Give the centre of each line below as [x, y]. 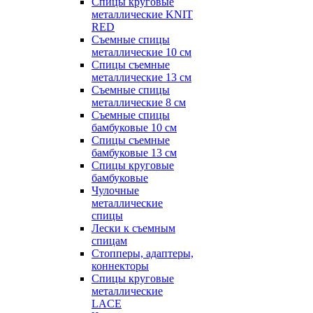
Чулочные [115, 190]
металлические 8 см [139, 102]
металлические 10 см [141, 52]
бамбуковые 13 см [134, 153]
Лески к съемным [133, 228]
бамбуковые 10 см [134, 128]
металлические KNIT [142, 14]
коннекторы [120, 266]
